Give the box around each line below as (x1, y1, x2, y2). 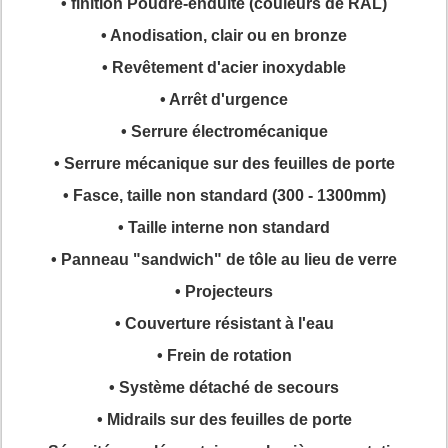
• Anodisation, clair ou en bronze (101, 27, 347, 44)
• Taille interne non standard (118, 219, 330, 236)
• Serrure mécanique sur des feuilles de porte (53, 155, 395, 172)
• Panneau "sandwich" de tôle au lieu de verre (51, 251, 397, 268)
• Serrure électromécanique (120, 123, 328, 140)
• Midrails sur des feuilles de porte (96, 411, 352, 428)
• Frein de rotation (156, 347, 292, 364)
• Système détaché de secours (109, 379, 339, 396)
